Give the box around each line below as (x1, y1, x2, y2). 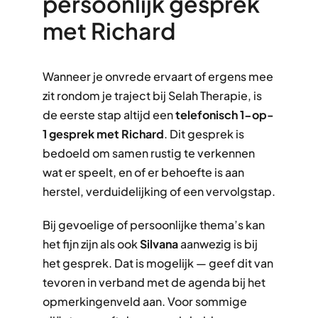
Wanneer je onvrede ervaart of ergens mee (42, 68, 273, 84)
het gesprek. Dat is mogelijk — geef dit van (42, 255, 273, 270)
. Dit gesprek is (163, 126, 244, 141)
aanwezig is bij (177, 236, 258, 251)
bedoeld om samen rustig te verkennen (42, 145, 255, 160)
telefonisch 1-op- (175, 106, 274, 122)
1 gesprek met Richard (42, 126, 164, 141)
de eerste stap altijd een (42, 106, 175, 122)
